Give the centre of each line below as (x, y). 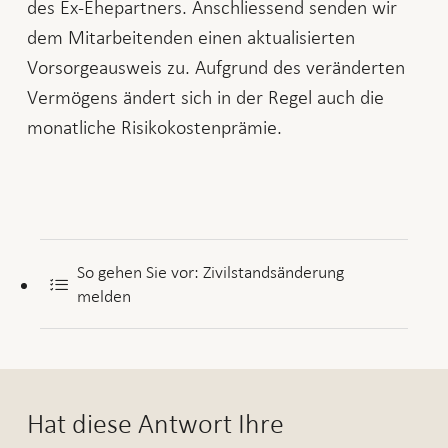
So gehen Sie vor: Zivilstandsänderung (211, 271)
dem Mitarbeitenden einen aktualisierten (190, 37)
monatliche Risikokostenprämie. (154, 127)
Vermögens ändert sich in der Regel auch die (205, 97)
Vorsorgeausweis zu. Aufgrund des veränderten (215, 67)
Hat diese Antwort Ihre (155, 424)
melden (104, 295)
